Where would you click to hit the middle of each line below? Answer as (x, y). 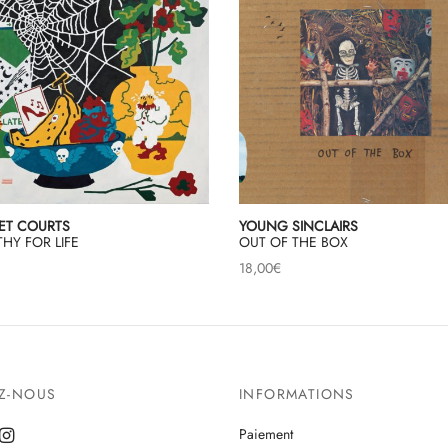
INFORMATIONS (297, 394)
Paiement (266, 434)
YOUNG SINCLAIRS (298, 226)
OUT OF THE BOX (293, 242)
